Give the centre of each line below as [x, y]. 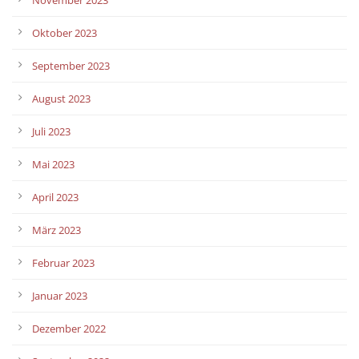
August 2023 [61, 98]
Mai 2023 [53, 164]
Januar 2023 [60, 295]
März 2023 [56, 230]
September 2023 [71, 65]
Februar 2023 [63, 262]
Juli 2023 [51, 131]
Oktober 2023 [65, 32]
